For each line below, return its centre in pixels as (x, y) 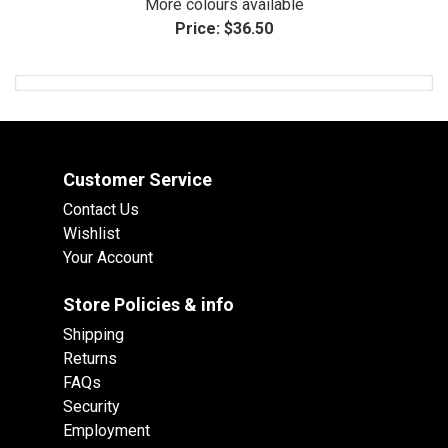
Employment (106, 431)
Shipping (93, 335)
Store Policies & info (148, 305)
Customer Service (137, 180)
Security (91, 407)
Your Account (108, 258)
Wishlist (91, 234)
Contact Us (101, 210)
